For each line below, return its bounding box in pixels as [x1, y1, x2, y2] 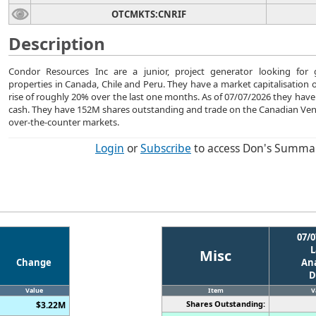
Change [16, 255, 51, 269]
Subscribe [140, 140, 191, 156]
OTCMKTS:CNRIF [111, 8, 186, 20]
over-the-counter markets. [8, 116, 119, 128]
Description [8, 32, 105, 55]
